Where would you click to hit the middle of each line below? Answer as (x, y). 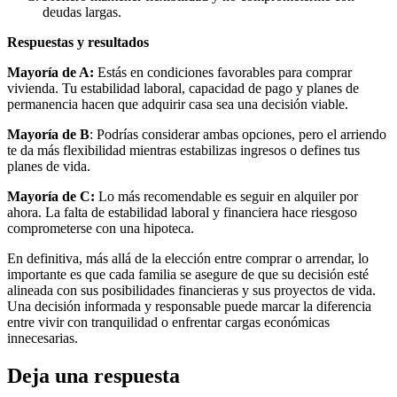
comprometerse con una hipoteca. (101, 228)
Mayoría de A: (51, 72)
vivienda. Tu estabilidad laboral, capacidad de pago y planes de (183, 88)
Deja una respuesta (93, 375)
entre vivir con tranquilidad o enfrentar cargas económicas (168, 322)
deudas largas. (82, 12)
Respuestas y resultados (78, 42)
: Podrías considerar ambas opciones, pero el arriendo (238, 134)
